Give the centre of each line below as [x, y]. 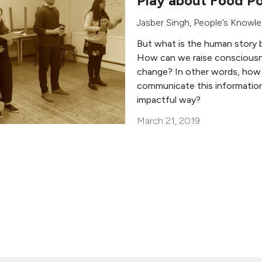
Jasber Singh [163, 22]
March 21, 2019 [168, 120]
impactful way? [169, 99]
